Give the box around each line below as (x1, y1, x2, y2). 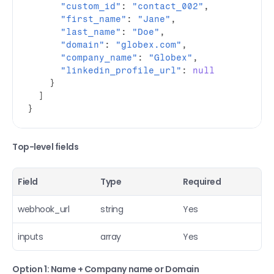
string (100, 203, 124, 215)
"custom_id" (61, 1, 121, 12)
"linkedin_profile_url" (61, 65, 182, 76)
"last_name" (61, 27, 121, 37)
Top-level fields (12, 141, 79, 153)
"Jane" (138, 14, 171, 24)
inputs (18, 231, 43, 243)
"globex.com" (116, 40, 182, 50)
